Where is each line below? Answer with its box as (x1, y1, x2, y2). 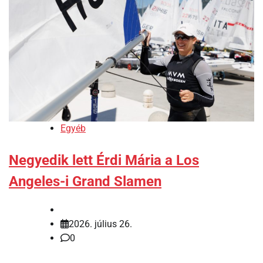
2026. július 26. (69, 218, 132, 230)
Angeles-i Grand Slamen (9, 173, 161, 190)
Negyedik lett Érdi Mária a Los (9, 151, 199, 168)
